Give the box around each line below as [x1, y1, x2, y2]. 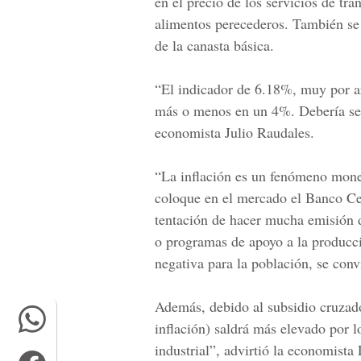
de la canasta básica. [155, 35, 274, 55]
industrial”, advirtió [155, 340, 273, 359]
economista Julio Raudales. [155, 122, 314, 142]
